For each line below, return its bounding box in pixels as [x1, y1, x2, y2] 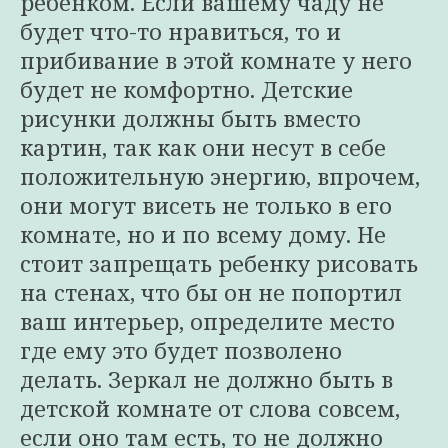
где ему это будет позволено [20, 335, 342, 365]
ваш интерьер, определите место [20, 306, 395, 336]
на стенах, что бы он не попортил [20, 277, 402, 307]
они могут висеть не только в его [20, 190, 392, 220]
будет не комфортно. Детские [20, 74, 353, 104]
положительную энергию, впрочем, [20, 161, 420, 191]
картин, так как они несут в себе [20, 132, 386, 162]
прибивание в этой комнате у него [20, 45, 412, 75]
